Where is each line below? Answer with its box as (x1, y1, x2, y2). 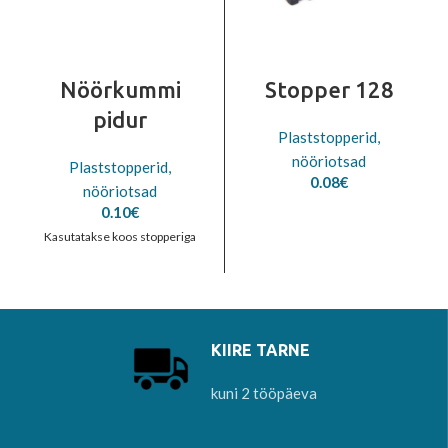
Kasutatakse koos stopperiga (44, 229, 196, 245)
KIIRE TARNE (210, 341, 310, 360)
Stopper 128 (264, 77, 394, 103)
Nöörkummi (59, 77, 181, 103)
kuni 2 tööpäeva (210, 384, 317, 403)
